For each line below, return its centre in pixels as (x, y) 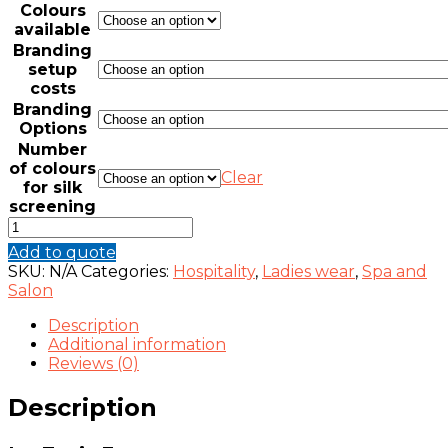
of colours (52, 169)
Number (52, 150)
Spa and (394, 272)
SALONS (40, 321)
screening (52, 207)
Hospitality (214, 272)
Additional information (137, 345)
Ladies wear (308, 272)
